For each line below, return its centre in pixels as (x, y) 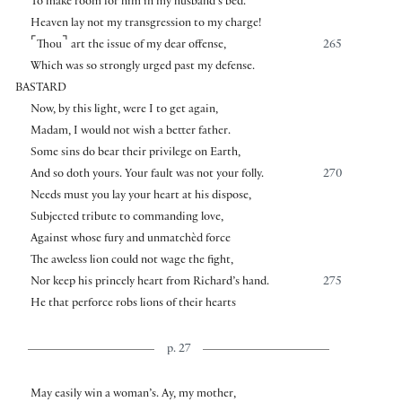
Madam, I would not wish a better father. (130, 131)
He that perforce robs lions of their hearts (133, 304)
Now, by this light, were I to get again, (124, 110)
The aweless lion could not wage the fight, (131, 261)
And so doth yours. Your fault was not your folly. (147, 175)
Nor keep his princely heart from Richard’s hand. (149, 282)
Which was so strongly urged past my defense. (142, 67)
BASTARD (41, 88)
